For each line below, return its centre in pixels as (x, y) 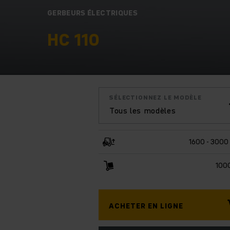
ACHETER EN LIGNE (146, 206)
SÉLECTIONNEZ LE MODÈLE (155, 97)
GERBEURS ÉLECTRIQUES (92, 13)
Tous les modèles (143, 110)
